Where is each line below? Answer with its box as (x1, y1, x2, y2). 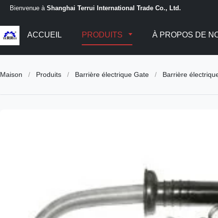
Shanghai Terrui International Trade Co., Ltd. (47, 4, 181, 12)
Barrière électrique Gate (75, 71, 149, 78)
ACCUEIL (27, 31, 62, 39)
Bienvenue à (10, 4, 47, 12)
